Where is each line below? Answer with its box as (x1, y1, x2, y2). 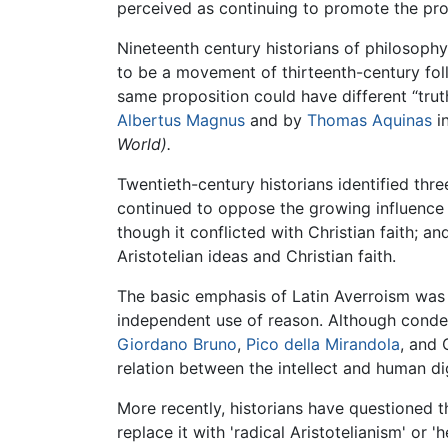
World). (117, 134, 171, 155)
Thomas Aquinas (307, 110, 432, 131)
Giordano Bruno (117, 334, 237, 355)
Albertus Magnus (117, 110, 245, 131)
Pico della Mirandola (246, 334, 400, 355)
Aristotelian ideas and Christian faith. (117, 246, 396, 267)
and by (245, 110, 307, 131)
